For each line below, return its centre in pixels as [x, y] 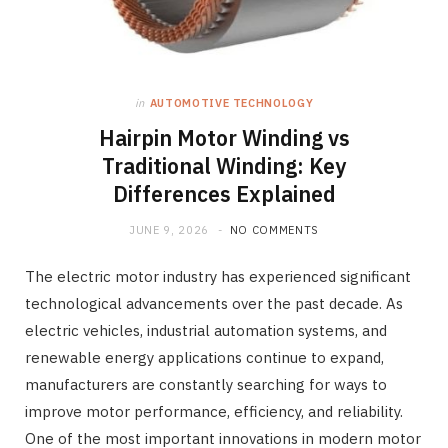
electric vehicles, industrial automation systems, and [206, 330]
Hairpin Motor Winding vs [224, 137]
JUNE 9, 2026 [169, 229]
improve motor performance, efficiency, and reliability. [214, 411]
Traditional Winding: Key [224, 165]
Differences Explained [224, 193]
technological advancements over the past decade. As [214, 303]
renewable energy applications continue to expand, [204, 357]
